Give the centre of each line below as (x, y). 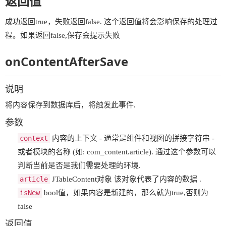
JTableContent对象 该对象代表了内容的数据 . (126, 179)
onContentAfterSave (67, 61)
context (34, 138)
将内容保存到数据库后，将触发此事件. (70, 105)
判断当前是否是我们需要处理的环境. (79, 165)
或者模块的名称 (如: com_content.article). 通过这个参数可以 (117, 152)
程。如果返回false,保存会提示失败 (63, 35)
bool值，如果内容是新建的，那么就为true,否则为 (125, 192)
